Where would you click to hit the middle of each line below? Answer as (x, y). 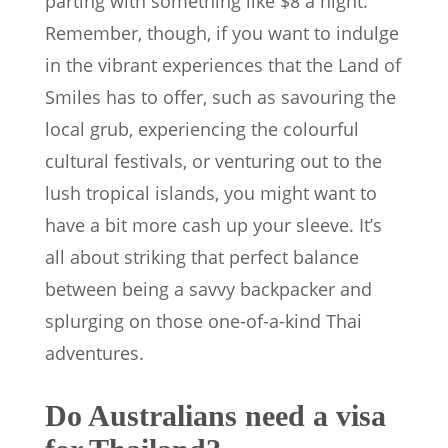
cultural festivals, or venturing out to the (213, 161)
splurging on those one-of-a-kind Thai (203, 321)
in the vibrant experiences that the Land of (223, 65)
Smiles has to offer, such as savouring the (220, 97)
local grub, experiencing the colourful (202, 129)
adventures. (94, 353)
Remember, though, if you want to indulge (222, 33)
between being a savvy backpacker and (208, 289)
